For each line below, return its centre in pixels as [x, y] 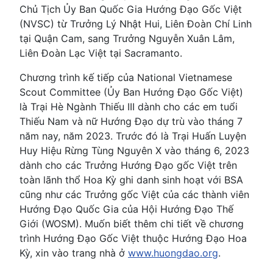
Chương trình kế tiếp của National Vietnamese [126, 77]
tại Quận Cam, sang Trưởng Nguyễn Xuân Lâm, [127, 38]
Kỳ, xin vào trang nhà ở [74, 253]
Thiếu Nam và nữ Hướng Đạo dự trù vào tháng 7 [131, 121]
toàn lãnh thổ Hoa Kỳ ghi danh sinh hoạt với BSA [131, 179]
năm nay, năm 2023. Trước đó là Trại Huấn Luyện [133, 136]
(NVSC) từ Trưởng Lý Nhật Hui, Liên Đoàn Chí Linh [136, 23]
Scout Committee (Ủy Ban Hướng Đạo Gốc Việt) [131, 92]
